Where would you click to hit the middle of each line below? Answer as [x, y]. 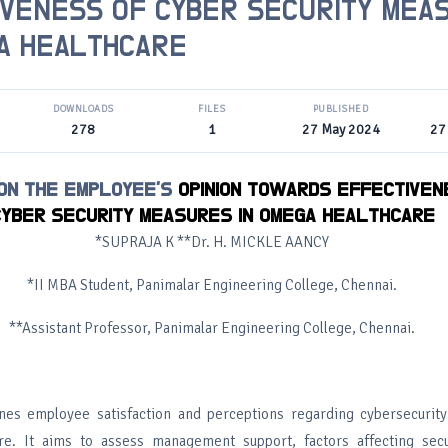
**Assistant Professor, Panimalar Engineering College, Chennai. [212, 328]
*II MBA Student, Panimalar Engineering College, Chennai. [212, 285]
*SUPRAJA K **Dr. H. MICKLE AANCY [212, 242]
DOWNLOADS [83, 109]
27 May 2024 [340, 129]
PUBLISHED [340, 109]
